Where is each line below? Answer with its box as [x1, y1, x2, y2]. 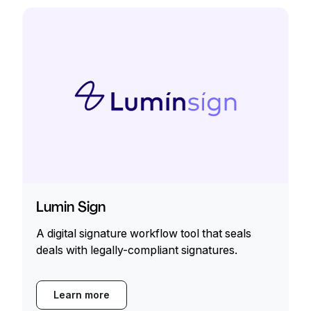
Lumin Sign [36, 198, 106, 217]
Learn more [53, 289, 110, 301]
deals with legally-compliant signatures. [36, 243, 237, 258]
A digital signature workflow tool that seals [36, 226, 251, 241]
